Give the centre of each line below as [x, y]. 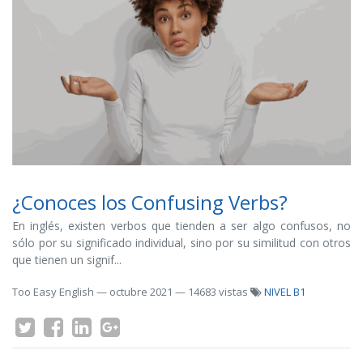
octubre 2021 [141, 292]
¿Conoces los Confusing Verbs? [150, 202]
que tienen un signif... [67, 260]
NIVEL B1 [285, 292]
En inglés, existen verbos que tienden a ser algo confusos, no [181, 226]
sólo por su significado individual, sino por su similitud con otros [181, 243]
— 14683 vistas [213, 292]
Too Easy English [53, 292]
